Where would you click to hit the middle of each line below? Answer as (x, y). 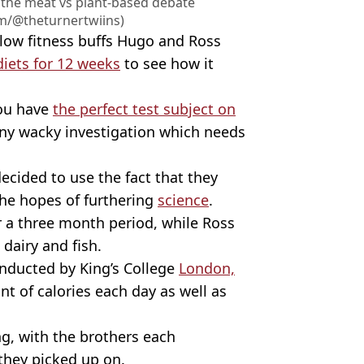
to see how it (167, 63)
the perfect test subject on (144, 108)
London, (207, 268)
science (183, 199)
